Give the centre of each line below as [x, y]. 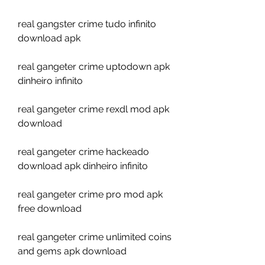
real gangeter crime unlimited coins [95, 237]
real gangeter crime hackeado [83, 152]
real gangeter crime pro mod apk [90, 194]
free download [50, 209]
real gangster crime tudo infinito [87, 24]
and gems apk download [72, 251]
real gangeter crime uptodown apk [94, 67]
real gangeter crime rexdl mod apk [93, 109]
